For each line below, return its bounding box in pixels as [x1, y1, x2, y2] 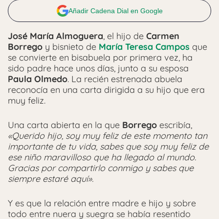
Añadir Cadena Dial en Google [68, 7, 163, 15]
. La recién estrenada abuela [67, 73, 182, 85]
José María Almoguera [8, 30, 103, 42]
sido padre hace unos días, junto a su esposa [8, 63, 189, 74]
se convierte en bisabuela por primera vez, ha [8, 52, 193, 63]
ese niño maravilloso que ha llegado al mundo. [8, 152, 196, 163]
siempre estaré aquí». [8, 173, 93, 184]
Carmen [146, 30, 179, 42]
